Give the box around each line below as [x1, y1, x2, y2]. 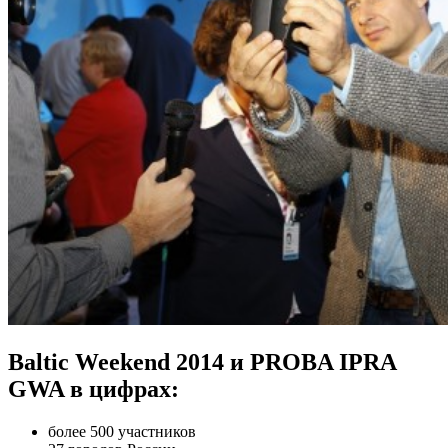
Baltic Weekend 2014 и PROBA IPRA [8, 348, 396, 375]
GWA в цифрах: [8, 375, 179, 402]
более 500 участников [48, 422, 196, 440]
